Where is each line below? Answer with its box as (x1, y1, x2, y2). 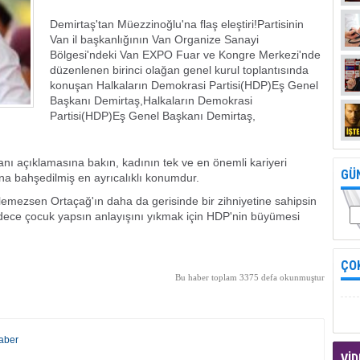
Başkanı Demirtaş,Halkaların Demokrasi (50, 94, 252, 107)
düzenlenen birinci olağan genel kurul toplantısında (50, 63, 309, 76)
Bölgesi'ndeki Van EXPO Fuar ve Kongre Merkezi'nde (50, 48, 321, 61)
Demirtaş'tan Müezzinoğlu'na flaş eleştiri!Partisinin (50, 18, 304, 31)
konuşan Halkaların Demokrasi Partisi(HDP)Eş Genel (50, 79, 318, 92)
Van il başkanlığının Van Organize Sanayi (50, 33, 259, 46)
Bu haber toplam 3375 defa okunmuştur (175, 273, 325, 282)
